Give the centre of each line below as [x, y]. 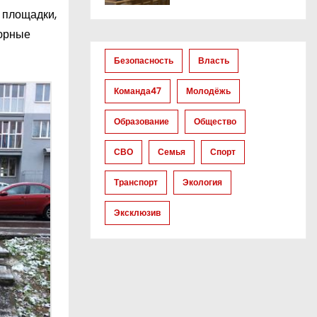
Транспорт [136, 183]
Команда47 [138, 91]
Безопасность [144, 61]
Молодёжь [208, 91]
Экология [202, 183]
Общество [215, 122]
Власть [214, 61]
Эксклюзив [137, 213]
